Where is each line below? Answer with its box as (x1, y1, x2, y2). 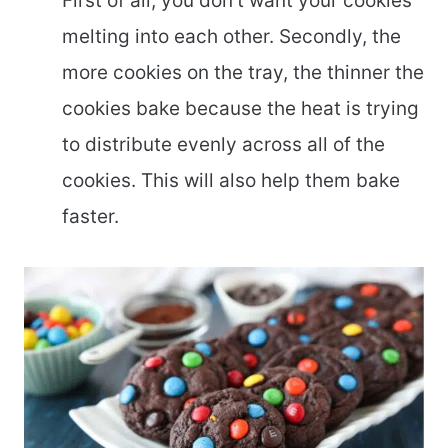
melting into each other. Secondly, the (62, 24, 401, 48)
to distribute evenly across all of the (62, 132, 385, 156)
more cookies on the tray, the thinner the (62, 60, 424, 84)
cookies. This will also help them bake (62, 168, 400, 192)
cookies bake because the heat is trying (62, 96, 419, 120)
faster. (62, 204, 119, 228)
